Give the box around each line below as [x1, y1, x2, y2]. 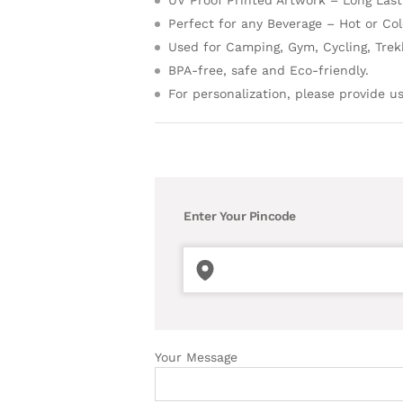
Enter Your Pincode [184, 209, 296, 223]
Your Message [155, 349, 238, 364]
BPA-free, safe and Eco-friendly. [168, 63, 370, 77]
